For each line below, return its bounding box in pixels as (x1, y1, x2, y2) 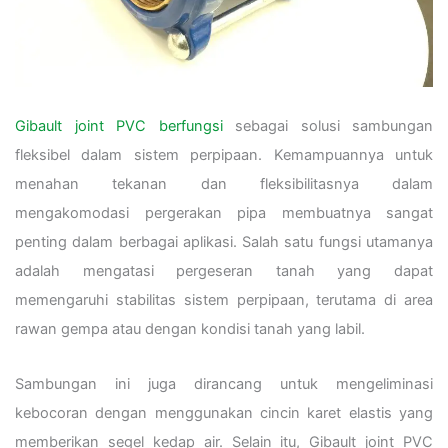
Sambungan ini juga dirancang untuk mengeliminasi (15, 374, 433, 393)
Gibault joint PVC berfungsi (15, 117, 223, 136)
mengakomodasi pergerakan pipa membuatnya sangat (15, 204, 433, 223)
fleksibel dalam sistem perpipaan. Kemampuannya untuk (15, 146, 433, 165)
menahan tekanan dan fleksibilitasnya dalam (15, 175, 433, 194)
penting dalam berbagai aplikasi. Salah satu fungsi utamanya (15, 233, 433, 252)
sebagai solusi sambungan (222, 117, 433, 136)
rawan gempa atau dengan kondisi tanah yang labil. (15, 320, 365, 339)
